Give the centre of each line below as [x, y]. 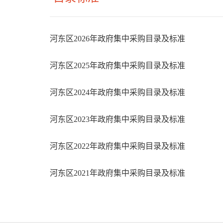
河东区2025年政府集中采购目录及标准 [117, 65]
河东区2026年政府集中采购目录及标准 [117, 38]
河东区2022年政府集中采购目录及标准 [117, 146]
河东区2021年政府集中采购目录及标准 [117, 173]
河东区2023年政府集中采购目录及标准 [117, 119]
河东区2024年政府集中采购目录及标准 [117, 92]
